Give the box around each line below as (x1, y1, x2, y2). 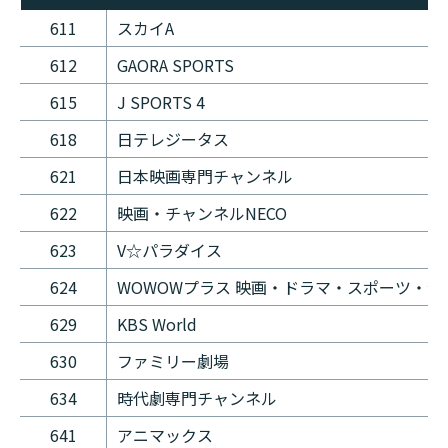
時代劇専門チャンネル (117, 386, 277, 411)
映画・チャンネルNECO (117, 201, 287, 226)
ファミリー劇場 (117, 349, 233, 374)
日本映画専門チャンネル (117, 164, 293, 189)
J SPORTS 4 (117, 90, 205, 115)
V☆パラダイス (117, 238, 222, 263)
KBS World (117, 312, 197, 337)
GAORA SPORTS (117, 53, 234, 78)
